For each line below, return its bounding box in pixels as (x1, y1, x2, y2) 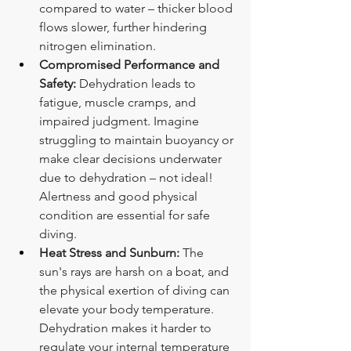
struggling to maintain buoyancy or (39, 132, 237, 147)
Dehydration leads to (76, 75, 199, 91)
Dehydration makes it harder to (39, 320, 215, 335)
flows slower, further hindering (39, 19, 210, 34)
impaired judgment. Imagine (39, 113, 202, 128)
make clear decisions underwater (39, 150, 225, 166)
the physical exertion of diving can (39, 282, 233, 298)
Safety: (39, 75, 76, 91)
